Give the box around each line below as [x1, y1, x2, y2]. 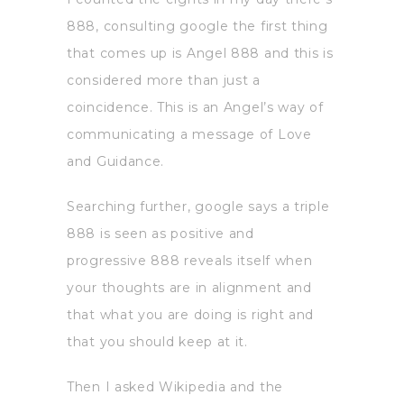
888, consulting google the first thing [67, 18, 328, 35]
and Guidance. [67, 153, 165, 170]
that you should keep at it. [67, 334, 248, 351]
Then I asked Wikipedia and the [67, 379, 283, 396]
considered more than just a [67, 72, 261, 89]
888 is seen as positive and [67, 225, 254, 243]
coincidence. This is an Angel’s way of [67, 99, 324, 116]
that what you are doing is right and [67, 307, 315, 324]
